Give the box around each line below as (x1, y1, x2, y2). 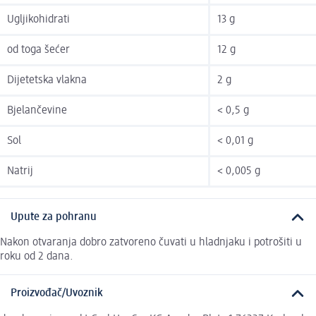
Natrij (7, 165, 33, 177)
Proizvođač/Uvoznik (11, 288, 103, 300)
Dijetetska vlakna (7, 74, 87, 86)
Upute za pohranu (11, 211, 97, 223)
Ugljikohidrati (7, 13, 70, 25)
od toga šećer (7, 44, 70, 56)
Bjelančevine (7, 104, 67, 116)
